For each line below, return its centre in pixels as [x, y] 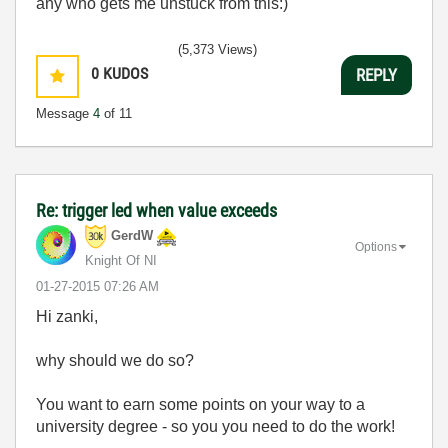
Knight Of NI [121, 260]
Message [64, 113]
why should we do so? [115, 360]
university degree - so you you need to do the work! [215, 426]
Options [376, 246]
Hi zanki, [67, 316]
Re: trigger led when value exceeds [156, 210]
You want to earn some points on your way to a [200, 404]
